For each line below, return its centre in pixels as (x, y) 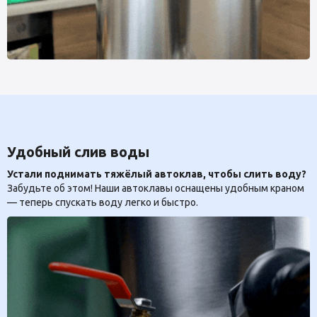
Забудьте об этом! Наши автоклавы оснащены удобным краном (156, 188)
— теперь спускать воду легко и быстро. (103, 202)
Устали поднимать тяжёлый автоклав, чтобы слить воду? (157, 174)
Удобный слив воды (78, 151)
